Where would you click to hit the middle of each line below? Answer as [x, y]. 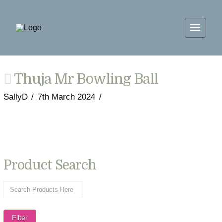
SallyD [15, 97]
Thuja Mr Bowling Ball [85, 79]
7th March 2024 [66, 97]
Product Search [50, 165]
